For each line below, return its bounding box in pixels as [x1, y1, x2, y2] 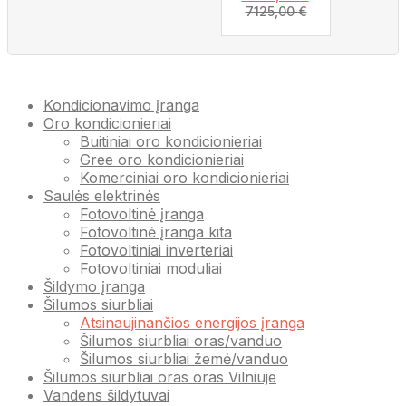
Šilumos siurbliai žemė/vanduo [80, 350, 288, 369]
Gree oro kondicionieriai [80, 150, 244, 169]
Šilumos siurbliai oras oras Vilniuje [43, 368, 276, 387]
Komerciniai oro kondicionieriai [80, 169, 289, 188]
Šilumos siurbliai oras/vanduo [80, 332, 282, 351]
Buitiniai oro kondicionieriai [80, 132, 262, 151]
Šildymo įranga [43, 277, 145, 296]
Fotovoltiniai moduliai [80, 259, 222, 278]
